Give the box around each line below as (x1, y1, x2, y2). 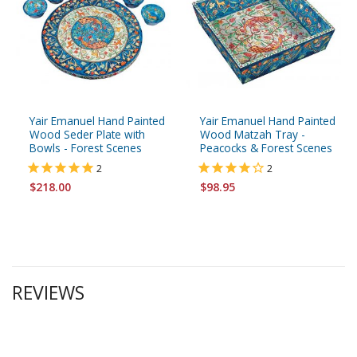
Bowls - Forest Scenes (29, 139, 142, 155)
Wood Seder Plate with (29, 126, 145, 142)
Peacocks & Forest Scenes (200, 139, 332, 155)
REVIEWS (12, 280, 84, 306)
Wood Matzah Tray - (200, 126, 305, 142)
